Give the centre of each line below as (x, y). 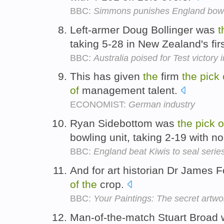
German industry (162, 105)
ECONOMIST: (99, 105)
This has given (106, 76)
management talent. (130, 90)
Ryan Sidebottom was (124, 123)
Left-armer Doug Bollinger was (144, 29)
